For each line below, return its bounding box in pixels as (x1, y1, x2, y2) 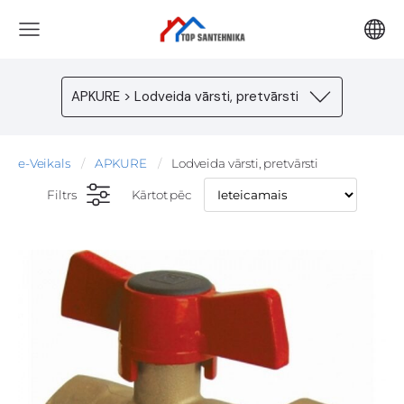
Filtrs (46, 188, 77, 202)
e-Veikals (18, 156, 70, 170)
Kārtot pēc (132, 188, 192, 202)
